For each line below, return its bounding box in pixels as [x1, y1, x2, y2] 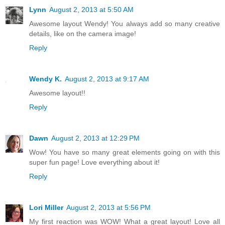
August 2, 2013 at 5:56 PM [66, 203, 151, 211]
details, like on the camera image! [29, 29, 136, 38]
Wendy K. [29, 74, 62, 83]
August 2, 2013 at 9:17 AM [65, 74, 149, 83]
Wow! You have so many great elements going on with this [29, 148, 220, 156]
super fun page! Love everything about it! [29, 158, 160, 166]
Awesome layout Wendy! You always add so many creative [29, 19, 220, 28]
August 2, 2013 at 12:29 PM [51, 134, 140, 142]
